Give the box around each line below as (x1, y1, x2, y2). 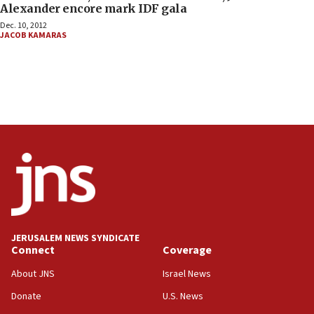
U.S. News (163, 289, 203, 304)
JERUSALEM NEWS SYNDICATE (11, 231, 139, 246)
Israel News (163, 267, 211, 282)
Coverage (163, 243, 212, 259)
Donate (11, 289, 41, 304)
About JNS (11, 267, 55, 282)
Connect (11, 243, 55, 259)
